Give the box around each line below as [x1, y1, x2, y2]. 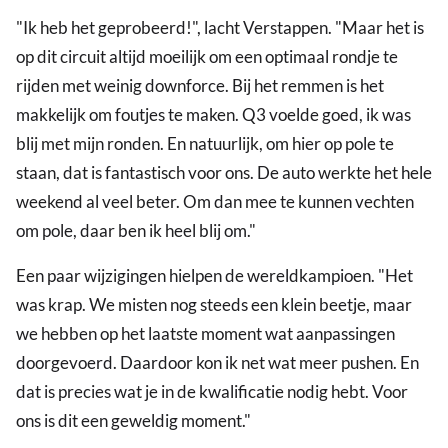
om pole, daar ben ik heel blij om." [16, 220, 256, 242]
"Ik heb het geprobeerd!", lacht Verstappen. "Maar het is [16, 17, 424, 39]
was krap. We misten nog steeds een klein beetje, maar [16, 294, 412, 316]
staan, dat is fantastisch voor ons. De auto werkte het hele [16, 162, 432, 184]
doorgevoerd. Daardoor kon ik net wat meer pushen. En [16, 352, 419, 374]
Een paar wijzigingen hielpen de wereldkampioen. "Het [16, 265, 413, 287]
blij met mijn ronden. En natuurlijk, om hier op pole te [16, 133, 394, 155]
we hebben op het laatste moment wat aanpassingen [16, 323, 395, 345]
